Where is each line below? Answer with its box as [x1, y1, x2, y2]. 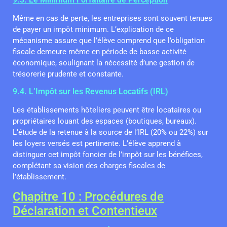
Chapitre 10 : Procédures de [13, 190, 164, 204]
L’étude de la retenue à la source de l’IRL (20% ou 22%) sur [13, 128, 208, 137]
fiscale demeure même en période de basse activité [13, 47, 186, 56]
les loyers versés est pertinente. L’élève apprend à [13, 139, 181, 148]
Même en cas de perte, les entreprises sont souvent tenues [13, 13, 212, 23]
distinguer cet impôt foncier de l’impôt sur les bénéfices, [13, 150, 203, 160]
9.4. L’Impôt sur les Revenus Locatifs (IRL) [13, 87, 168, 97]
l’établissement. [13, 172, 66, 182]
